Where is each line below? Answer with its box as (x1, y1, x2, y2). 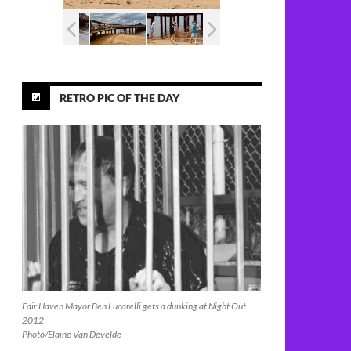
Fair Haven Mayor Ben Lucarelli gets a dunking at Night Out (22, 299, 246, 312)
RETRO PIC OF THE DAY (60, 90, 179, 104)
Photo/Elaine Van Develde (22, 327, 121, 340)
